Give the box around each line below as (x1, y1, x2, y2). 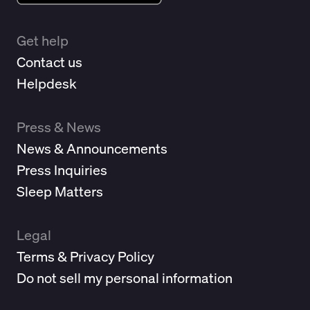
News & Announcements (17, 138, 167, 158)
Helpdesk (17, 73, 77, 93)
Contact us (17, 52, 82, 71)
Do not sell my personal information (17, 268, 232, 287)
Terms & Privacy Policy (17, 246, 154, 266)
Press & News (17, 117, 101, 136)
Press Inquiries (17, 160, 107, 179)
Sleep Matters (17, 181, 103, 201)
